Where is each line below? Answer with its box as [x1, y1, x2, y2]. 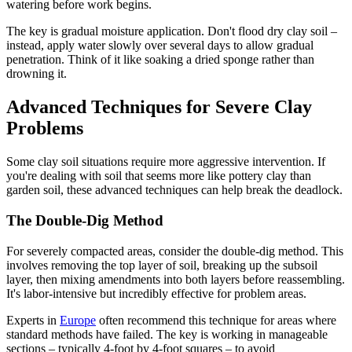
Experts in [6, 313, 60, 327]
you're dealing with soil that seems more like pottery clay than [6, 169, 311, 183]
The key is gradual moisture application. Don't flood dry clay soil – [6, 24, 337, 38]
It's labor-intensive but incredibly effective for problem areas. [6, 286, 306, 300]
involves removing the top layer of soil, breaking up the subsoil [6, 258, 317, 272]
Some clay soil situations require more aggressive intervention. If [6, 155, 325, 169]
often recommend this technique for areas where [96, 313, 336, 327]
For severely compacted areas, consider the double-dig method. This [6, 244, 343, 258]
